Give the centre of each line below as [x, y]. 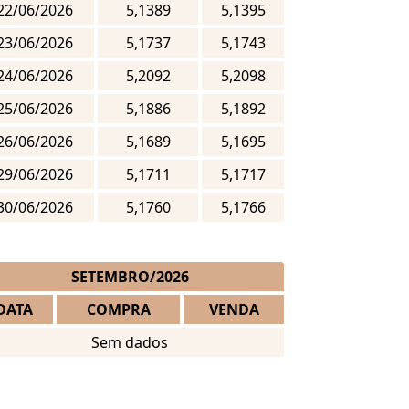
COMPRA [118, 310]
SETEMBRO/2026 [130, 277]
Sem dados [130, 343]
